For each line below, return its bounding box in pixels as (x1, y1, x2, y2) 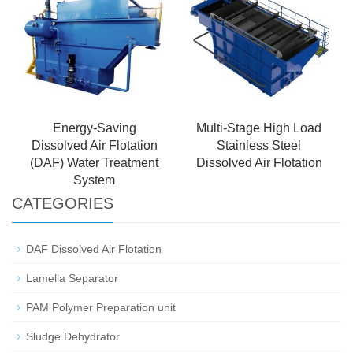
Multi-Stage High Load (196, 121, 321, 136)
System (73, 173, 115, 188)
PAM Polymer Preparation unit (26, 301, 176, 314)
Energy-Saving (52, 121, 136, 136)
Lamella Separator (26, 272, 118, 285)
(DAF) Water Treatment (30, 156, 158, 170)
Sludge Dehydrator (26, 330, 120, 344)
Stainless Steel (217, 139, 301, 153)
